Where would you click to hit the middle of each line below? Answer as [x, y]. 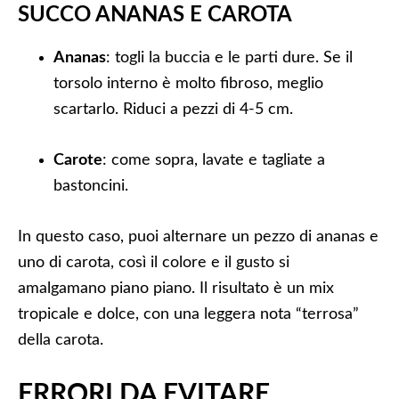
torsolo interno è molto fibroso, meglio [188, 84]
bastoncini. [91, 186]
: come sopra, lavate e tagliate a [214, 160]
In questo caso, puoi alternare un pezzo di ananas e [198, 237]
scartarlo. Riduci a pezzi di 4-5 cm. [173, 110]
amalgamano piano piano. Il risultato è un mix [176, 289]
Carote [78, 160]
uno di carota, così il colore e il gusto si [154, 263]
